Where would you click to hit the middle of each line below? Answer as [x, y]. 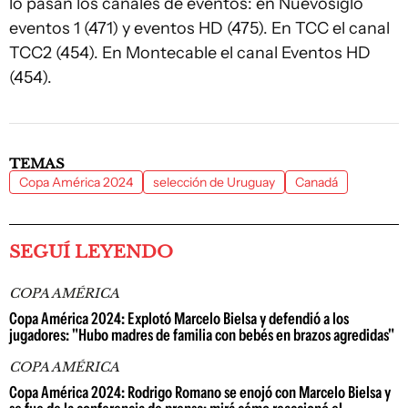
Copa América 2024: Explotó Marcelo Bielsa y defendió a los [179, 319]
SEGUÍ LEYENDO [91, 252]
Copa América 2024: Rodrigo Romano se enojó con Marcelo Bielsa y [200, 393]
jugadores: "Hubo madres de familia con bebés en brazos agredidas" [202, 335]
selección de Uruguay [214, 182]
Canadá [316, 182]
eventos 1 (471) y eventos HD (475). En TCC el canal [199, 28]
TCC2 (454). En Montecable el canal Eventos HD [190, 53]
